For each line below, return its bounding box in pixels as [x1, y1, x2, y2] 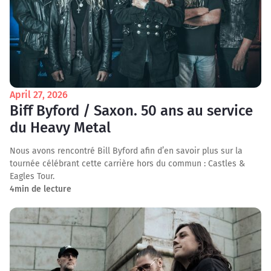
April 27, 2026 [10, 89, 68, 100]
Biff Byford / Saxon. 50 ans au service [10, 102, 253, 119]
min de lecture [15, 184, 71, 194]
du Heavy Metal [10, 119, 111, 136]
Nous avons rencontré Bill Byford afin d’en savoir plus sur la [10, 146, 243, 156]
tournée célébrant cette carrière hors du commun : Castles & [10, 158, 245, 169]
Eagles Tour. [10, 171, 54, 181]
